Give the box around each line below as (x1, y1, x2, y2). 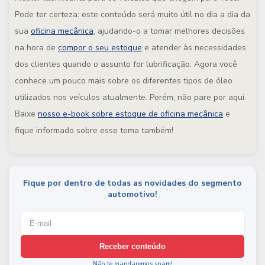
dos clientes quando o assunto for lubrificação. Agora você (15, 59, 237, 70)
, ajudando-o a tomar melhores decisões (93, 25, 245, 37)
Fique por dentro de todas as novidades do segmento (23, 177, 242, 189)
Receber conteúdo (99, 242, 166, 251)
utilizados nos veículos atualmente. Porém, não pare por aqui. (15, 92, 246, 103)
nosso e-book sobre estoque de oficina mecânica (38, 108, 223, 119)
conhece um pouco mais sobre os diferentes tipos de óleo (15, 75, 232, 86)
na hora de (15, 42, 58, 53)
